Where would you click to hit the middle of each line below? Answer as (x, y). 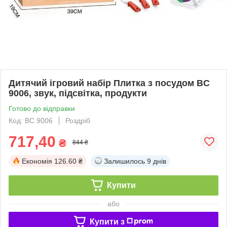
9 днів (157, 161)
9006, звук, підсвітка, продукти (78, 93)
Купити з (107, 221)
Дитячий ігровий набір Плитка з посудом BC (109, 83)
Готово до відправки (42, 108)
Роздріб (78, 120)
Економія (37, 161)
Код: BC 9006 (31, 120)
